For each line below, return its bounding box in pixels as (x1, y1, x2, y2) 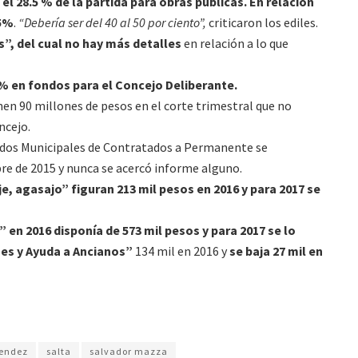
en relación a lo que (181, 35, 288, 51)
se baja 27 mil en (229, 243, 323, 259)
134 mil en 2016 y (133, 243, 229, 259)
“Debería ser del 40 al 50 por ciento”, (18, 14, 206, 30)
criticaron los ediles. (206, 14, 318, 30)
